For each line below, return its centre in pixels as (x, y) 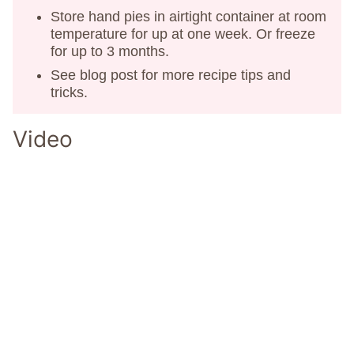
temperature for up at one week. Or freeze (183, 34)
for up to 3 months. (110, 51)
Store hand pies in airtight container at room (188, 16)
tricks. (69, 92)
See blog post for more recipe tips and (171, 75)
